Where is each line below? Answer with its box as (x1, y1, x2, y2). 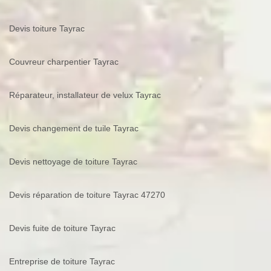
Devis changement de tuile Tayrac (9, 123, 139, 134)
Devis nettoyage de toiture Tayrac (9, 157, 137, 167)
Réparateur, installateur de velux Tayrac (9, 90, 161, 100)
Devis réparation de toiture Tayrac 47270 (9, 190, 165, 200)
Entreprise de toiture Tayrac (9, 256, 115, 267)
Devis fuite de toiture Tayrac (9, 223, 116, 233)
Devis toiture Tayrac (9, 24, 85, 34)
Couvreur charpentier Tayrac (9, 57, 119, 67)
